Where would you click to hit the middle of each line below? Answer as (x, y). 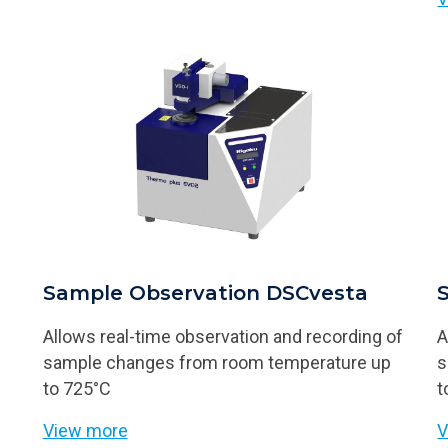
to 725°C (76, 388)
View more (85, 430)
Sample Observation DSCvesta (205, 292)
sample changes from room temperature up (216, 362)
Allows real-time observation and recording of (222, 336)
